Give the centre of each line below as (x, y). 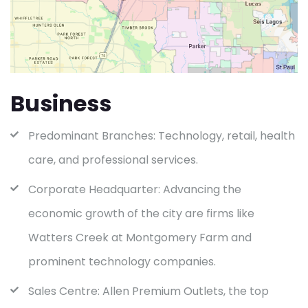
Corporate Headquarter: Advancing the (135, 189)
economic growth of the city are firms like (141, 213)
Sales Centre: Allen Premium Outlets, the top (148, 291)
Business (61, 103)
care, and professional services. (113, 159)
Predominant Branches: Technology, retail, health (162, 135)
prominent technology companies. (122, 261)
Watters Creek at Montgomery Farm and (140, 237)
